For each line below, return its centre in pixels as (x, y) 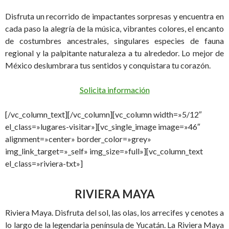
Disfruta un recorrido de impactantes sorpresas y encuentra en (114, 16)
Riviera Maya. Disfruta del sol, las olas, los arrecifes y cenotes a (114, 212)
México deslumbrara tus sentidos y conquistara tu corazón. (108, 65)
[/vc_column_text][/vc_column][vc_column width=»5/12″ (104, 114)
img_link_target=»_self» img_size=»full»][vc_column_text (104, 151)
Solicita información (114, 90)
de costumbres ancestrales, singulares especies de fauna (114, 41)
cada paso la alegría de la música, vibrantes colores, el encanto (114, 28)
